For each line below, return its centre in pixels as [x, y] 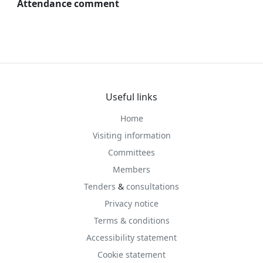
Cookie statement [131, 254]
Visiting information [131, 135]
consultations [153, 186]
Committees [131, 152]
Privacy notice [131, 203]
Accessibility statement [131, 237]
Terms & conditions [131, 220]
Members [131, 169]
